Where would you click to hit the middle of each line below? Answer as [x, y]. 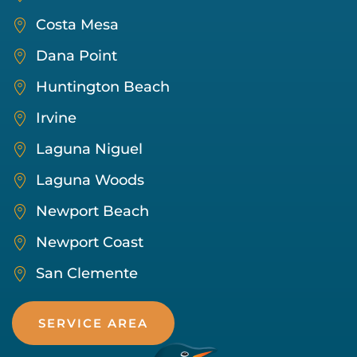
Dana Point [76, 56]
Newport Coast [90, 242]
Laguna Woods [90, 180]
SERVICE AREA [93, 323]
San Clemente [87, 273]
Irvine [56, 118]
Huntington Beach [103, 87]
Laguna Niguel [89, 149]
